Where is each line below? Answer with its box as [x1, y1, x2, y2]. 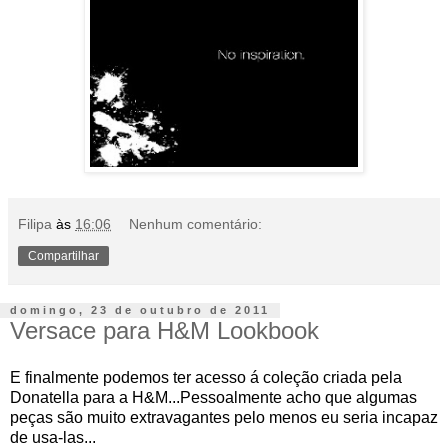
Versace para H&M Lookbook [10, 316, 319, 344]
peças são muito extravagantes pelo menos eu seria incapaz [10, 409, 438, 427]
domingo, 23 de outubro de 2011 [10, 304, 270, 317]
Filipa [18, 215, 52, 232]
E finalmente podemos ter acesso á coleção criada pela [10, 369, 402, 387]
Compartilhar [28, 248, 99, 263]
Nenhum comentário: [129, 215, 263, 232]
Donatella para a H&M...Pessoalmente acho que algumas [10, 389, 417, 407]
